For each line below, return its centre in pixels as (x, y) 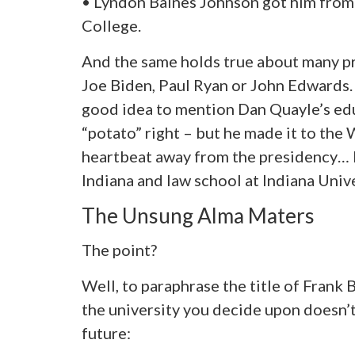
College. (111, 26)
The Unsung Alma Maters (198, 216)
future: (106, 332)
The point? (119, 249)
